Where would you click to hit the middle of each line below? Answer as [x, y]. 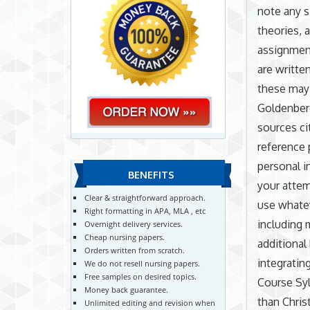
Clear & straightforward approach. [145, 197]
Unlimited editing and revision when [150, 302]
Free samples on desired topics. [141, 276]
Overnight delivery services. [134, 224]
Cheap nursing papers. [125, 237]
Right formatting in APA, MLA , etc [145, 210]
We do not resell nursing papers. [143, 263]
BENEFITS [151, 175]
